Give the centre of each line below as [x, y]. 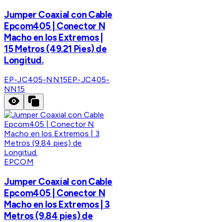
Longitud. [24, 60]
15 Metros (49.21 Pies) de [55, 49]
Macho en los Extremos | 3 [57, 205]
